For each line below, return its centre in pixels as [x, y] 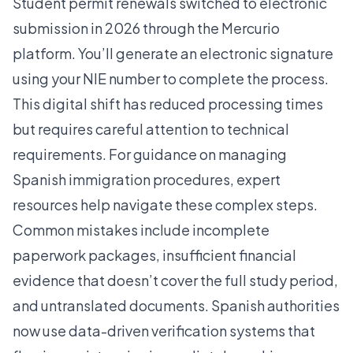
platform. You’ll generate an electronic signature [173, 54]
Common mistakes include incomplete [141, 230]
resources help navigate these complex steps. [165, 205]
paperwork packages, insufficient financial [154, 255]
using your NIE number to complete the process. [171, 79]
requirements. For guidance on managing [150, 154]
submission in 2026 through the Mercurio [146, 28]
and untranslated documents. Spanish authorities [176, 306]
